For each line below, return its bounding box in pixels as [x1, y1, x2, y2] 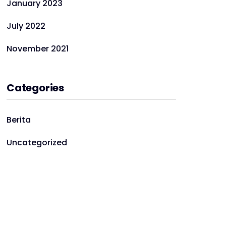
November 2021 [7, 43, 69, 54]
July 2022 [7, 20, 45, 32]
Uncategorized [7, 137, 67, 148]
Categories [7, 81, 64, 95]
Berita [7, 114, 31, 126]
